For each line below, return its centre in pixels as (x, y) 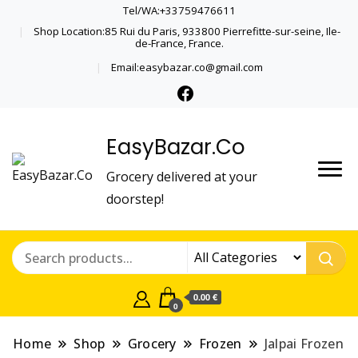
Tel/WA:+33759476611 (179, 10)
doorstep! (135, 199)
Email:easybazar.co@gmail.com (187, 67)
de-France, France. (179, 43)
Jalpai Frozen (304, 343)
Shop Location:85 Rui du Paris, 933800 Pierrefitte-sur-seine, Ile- (187, 31)
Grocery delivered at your (182, 176)
